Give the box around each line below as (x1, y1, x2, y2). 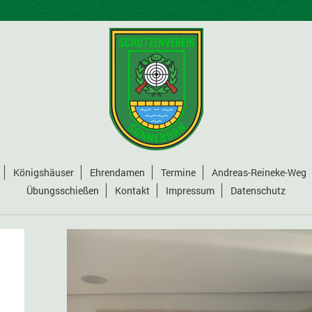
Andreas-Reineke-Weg (212, 166, 306, 179)
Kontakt (115, 184, 150, 197)
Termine (161, 166, 196, 179)
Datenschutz (231, 184, 286, 197)
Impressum (166, 184, 214, 197)
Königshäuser (13, 166, 74, 179)
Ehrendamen (90, 166, 145, 179)
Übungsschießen (26, 184, 99, 197)
